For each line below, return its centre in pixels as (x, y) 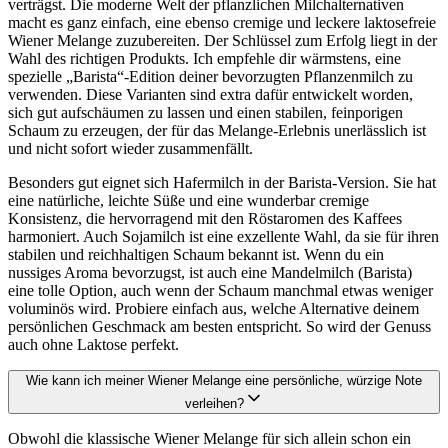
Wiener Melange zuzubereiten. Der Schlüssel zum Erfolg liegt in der (222, 41)
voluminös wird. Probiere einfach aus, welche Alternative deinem (213, 309)
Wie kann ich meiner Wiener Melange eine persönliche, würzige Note (224, 381)
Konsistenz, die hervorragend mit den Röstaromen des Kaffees (205, 219)
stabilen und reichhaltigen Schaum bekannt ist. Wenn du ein (196, 255)
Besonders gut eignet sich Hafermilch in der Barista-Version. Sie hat (222, 183)
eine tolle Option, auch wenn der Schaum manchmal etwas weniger (220, 291)
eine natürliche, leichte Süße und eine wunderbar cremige (188, 201)
